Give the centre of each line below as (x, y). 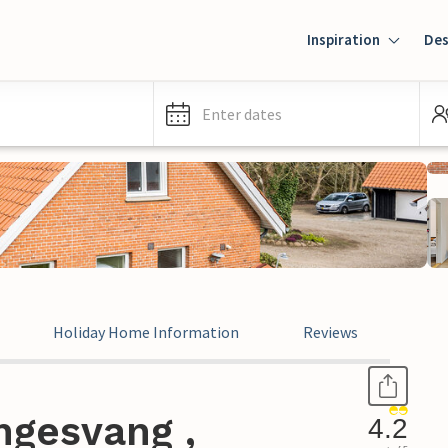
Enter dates (242, 114)
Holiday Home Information (146, 332)
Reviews (330, 332)
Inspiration (343, 39)
